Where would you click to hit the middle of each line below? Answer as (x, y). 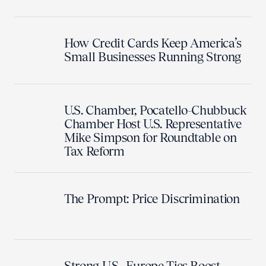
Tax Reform (94, 151)
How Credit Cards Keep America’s (153, 43)
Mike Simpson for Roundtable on (151, 137)
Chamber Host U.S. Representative (153, 123)
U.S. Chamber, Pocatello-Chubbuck (156, 110)
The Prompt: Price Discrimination (152, 198)
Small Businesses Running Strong (153, 56)
